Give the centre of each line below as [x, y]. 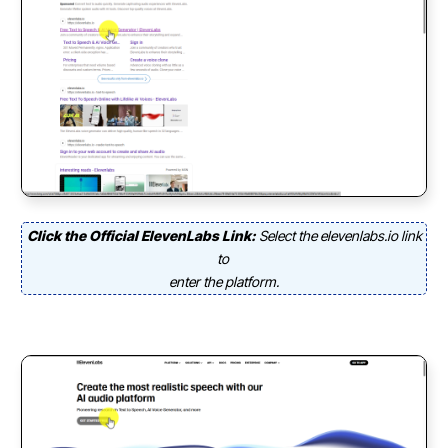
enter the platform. [224, 282]
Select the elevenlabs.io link [340, 236]
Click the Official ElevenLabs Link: [142, 236]
